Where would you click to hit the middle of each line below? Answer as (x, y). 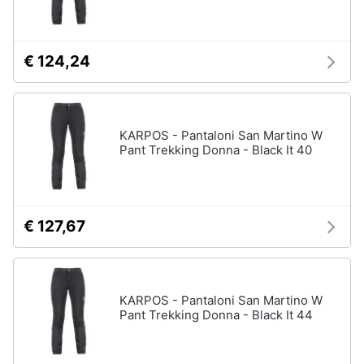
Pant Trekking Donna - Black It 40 (216, 150)
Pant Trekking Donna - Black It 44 (216, 315)
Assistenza (44, 16)
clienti (30, 30)
